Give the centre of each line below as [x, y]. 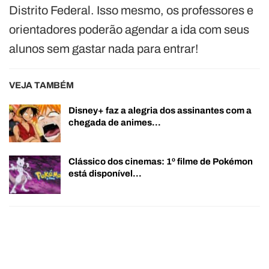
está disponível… [105, 174]
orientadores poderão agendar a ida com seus [129, 29]
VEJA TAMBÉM [41, 85]
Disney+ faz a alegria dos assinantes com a [160, 110]
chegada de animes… [115, 122]
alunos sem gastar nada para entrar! [104, 48]
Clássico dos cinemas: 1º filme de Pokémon [161, 162]
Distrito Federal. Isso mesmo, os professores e [131, 10]
